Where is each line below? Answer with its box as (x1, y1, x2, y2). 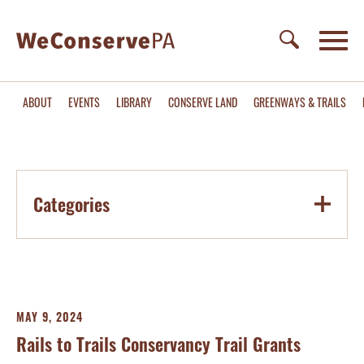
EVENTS (68, 93, 100, 110)
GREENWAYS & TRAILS (253, 93, 346, 110)
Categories (33, 191, 110, 217)
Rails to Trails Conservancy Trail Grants (16, 331, 301, 357)
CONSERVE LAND (168, 93, 237, 110)
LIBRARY (116, 93, 152, 110)
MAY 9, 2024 (16, 308, 83, 325)
